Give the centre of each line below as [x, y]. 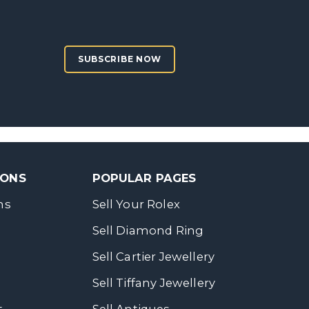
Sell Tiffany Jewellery [154, 283]
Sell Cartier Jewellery [153, 257]
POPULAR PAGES [144, 178]
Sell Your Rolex [136, 204]
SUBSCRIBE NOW [120, 59]
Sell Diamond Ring [148, 230]
